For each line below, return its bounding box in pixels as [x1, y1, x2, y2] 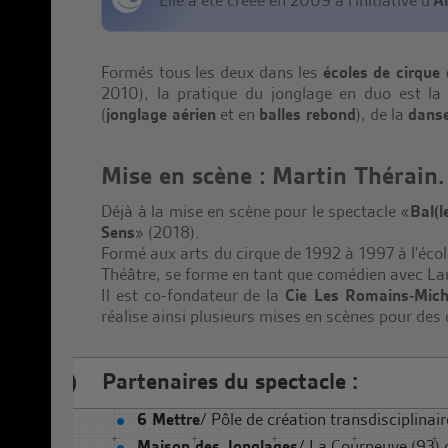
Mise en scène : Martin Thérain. [101, 160, 444, 192]
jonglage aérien [106, 103, 216, 126]
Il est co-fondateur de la [101, 284, 285, 307]
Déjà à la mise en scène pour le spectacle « [101, 200, 410, 223]
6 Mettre [137, 408, 200, 431]
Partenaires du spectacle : [102, 367, 358, 397]
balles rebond [259, 103, 356, 126]
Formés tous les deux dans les [101, 61, 323, 84]
